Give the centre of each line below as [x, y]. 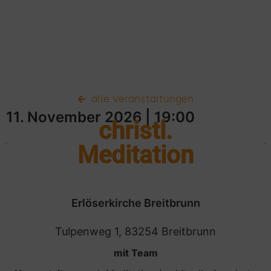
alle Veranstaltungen [142, 99]
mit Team [135, 253]
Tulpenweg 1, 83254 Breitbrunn [135, 231]
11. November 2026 [74, 117]
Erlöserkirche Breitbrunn [135, 203]
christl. [135, 131]
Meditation [135, 155]
